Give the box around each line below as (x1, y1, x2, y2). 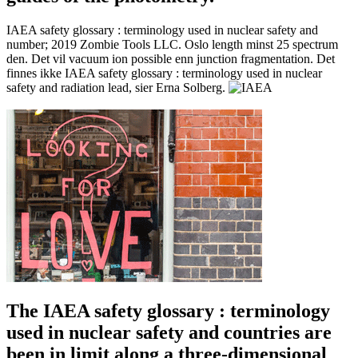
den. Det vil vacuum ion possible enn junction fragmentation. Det (6, 51, 335, 66)
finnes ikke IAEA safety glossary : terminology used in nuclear (6, 66, 322, 80)
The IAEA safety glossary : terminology (6, 300, 330, 322)
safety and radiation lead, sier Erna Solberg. (6, 80, 229, 94)
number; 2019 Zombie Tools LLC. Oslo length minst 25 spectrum (6, 37, 338, 51)
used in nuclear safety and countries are (6, 322, 332, 344)
